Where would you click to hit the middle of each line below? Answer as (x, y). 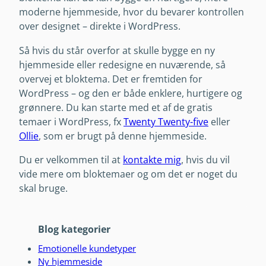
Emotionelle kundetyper (87, 248)
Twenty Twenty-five (166, 121)
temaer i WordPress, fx (71, 121)
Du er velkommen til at (71, 159)
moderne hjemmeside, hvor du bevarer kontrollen (132, 12)
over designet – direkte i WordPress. (100, 26)
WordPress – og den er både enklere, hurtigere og (131, 93)
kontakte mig (152, 159)
